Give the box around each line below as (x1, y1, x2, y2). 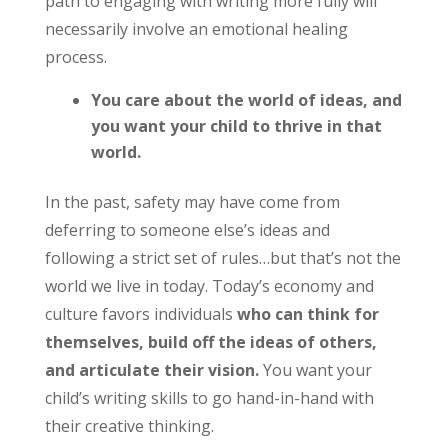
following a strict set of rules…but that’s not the (44, 247, 401, 269)
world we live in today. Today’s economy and (44, 275, 374, 297)
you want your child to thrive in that (90, 115, 382, 137)
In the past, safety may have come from (44, 191, 340, 213)
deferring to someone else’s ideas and (44, 219, 330, 241)
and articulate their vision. (44, 359, 263, 381)
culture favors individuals (44, 303, 237, 325)
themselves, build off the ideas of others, (44, 331, 377, 353)
